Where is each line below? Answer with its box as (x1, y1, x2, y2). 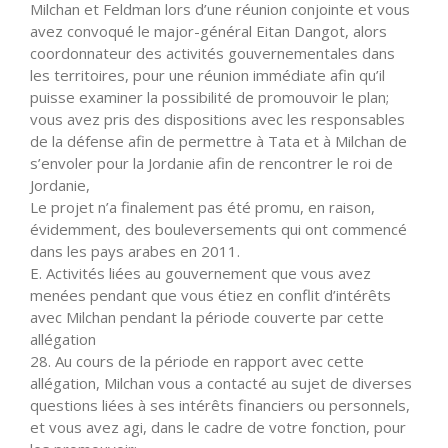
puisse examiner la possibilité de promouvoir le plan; (30, 86, 389, 107)
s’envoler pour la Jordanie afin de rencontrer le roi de (30, 152, 393, 173)
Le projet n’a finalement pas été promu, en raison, (30, 196, 375, 217)
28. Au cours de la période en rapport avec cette (30, 350, 364, 371)
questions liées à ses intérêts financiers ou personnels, (30, 394, 410, 415)
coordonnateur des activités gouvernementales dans (30, 42, 395, 63)
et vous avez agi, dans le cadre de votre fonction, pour (30, 416, 406, 437)
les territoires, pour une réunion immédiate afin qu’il (30, 64, 385, 85)
